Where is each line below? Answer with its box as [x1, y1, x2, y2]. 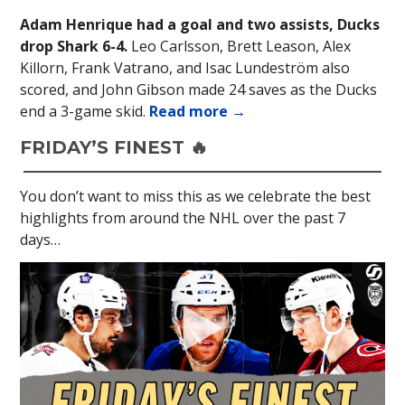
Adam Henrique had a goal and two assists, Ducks [20, 14, 380, 35]
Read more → [149, 101, 246, 122]
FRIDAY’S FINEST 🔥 [20, 137, 208, 159]
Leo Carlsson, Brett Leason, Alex [131, 36, 351, 57]
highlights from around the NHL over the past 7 [20, 208, 345, 229]
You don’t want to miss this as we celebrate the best [20, 186, 371, 207]
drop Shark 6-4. [20, 36, 131, 57]
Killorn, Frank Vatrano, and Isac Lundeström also [20, 58, 350, 79]
